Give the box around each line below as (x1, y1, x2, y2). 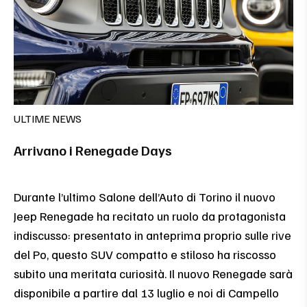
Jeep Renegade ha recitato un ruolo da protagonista (14, 208, 286, 223)
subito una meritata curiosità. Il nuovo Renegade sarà (14, 265, 293, 281)
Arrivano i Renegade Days (14, 140, 172, 159)
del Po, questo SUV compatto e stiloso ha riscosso (14, 246, 276, 262)
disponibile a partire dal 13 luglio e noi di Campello (14, 284, 279, 300)
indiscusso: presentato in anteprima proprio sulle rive (14, 227, 291, 243)
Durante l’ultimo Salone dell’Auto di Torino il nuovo (14, 188, 275, 204)
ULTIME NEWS (14, 111, 82, 125)
